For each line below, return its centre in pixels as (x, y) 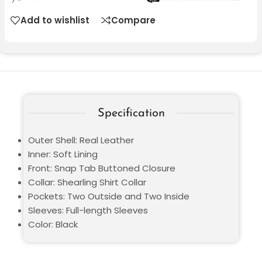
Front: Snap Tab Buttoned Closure (102, 168)
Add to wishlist (55, 20)
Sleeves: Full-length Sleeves (88, 210)
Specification (131, 113)
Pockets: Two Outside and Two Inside (109, 196)
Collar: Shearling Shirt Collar (87, 182)
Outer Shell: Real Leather (81, 140)
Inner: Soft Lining (63, 154)
